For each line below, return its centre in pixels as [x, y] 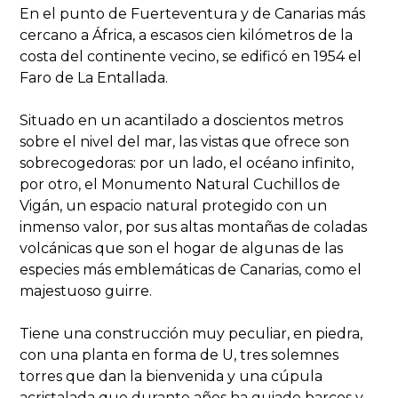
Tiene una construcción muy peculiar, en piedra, [191, 334]
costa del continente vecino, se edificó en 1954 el [191, 56]
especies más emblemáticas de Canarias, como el [191, 270]
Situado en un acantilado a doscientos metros [182, 120]
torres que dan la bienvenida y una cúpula [171, 376]
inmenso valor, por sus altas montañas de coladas [194, 227]
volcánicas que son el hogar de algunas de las [182, 248]
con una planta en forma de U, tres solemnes [179, 355]
